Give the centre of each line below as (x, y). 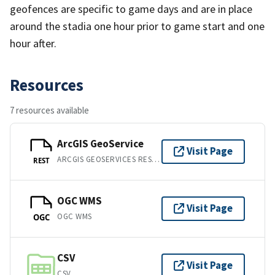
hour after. (33, 43)
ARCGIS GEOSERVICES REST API (156, 160)
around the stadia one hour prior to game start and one (137, 26)
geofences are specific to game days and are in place (131, 9)
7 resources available (49, 110)
